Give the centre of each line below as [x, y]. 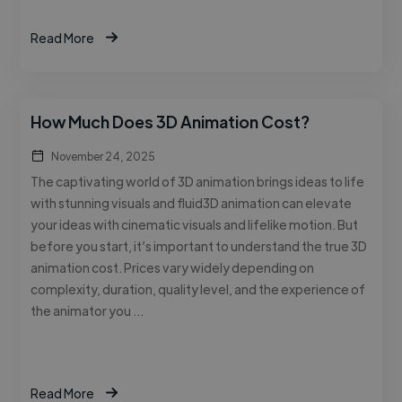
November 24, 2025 [104, 156]
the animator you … [87, 310]
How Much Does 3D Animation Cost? [170, 121]
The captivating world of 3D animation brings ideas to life [198, 181]
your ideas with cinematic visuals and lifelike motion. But [195, 224]
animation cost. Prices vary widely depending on [173, 267]
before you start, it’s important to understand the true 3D [199, 245]
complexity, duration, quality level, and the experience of [198, 288]
